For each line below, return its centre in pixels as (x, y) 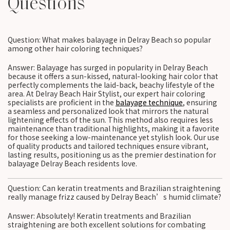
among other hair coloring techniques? (75, 48)
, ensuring (200, 102)
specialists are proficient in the (62, 102)
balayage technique (149, 102)
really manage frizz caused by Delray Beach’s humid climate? (114, 197)
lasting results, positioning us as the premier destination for (112, 155)
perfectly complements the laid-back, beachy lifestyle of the (111, 85)
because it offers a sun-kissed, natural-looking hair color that (113, 76)
